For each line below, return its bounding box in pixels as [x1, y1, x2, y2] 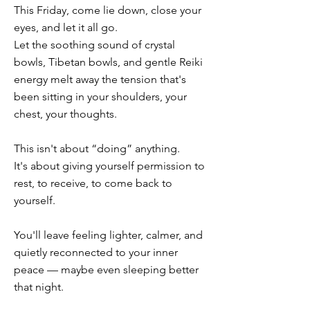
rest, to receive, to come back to [14, 176, 172, 190]
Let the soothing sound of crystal [14, 38, 175, 51]
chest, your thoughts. [14, 107, 117, 120]
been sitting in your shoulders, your [14, 90, 187, 103]
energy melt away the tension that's [14, 73, 186, 86]
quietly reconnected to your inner [14, 246, 178, 259]
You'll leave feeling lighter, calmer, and [14, 228, 203, 241]
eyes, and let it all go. [14, 21, 118, 34]
